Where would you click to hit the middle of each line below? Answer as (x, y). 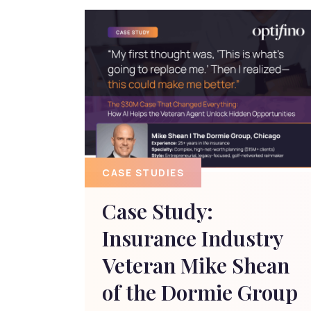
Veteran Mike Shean (196, 266)
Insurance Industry (192, 238)
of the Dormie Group (200, 293)
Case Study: (158, 211)
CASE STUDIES (143, 172)
